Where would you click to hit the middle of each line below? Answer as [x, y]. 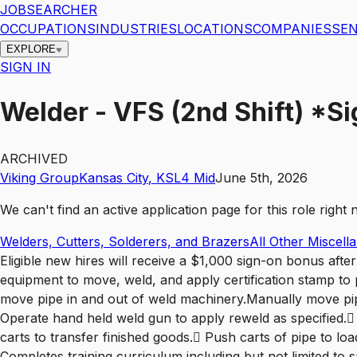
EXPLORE [31, 49]
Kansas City [114, 177]
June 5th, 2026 [261, 177]
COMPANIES [292, 29]
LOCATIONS [215, 29]
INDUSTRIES [136, 29]
